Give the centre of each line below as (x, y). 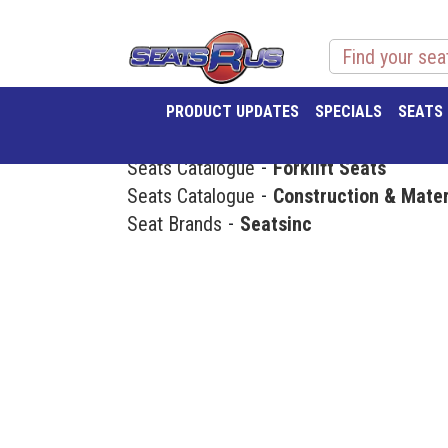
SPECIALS (348, 111)
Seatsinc (276, 223)
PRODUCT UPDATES (232, 111)
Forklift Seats (329, 167)
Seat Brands (174, 223)
